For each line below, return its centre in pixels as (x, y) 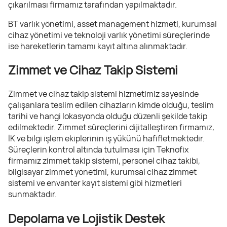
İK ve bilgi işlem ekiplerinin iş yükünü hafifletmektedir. (106, 139)
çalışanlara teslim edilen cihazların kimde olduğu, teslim (111, 105)
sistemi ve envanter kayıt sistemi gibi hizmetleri (95, 183)
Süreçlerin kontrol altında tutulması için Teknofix (98, 150)
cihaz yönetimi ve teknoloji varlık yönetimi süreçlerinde (109, 35)
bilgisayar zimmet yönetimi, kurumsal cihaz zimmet (102, 172)
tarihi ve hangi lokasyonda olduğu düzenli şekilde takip (108, 116)
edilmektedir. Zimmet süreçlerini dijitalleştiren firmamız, (111, 127)
